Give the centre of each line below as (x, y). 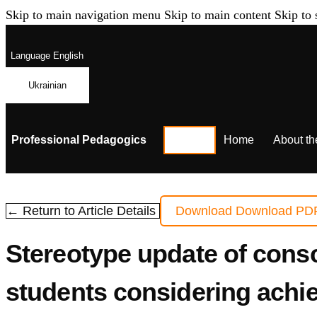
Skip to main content (218, 15)
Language (30, 56)
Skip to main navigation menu (83, 15)
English (67, 56)
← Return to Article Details (83, 211)
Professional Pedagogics (79, 139)
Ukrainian (47, 85)
